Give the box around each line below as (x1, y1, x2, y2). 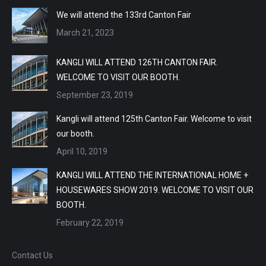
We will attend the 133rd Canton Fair (56, 10, 191, 20)
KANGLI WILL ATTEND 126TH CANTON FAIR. (56, 58, 218, 67)
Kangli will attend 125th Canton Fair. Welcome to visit (56, 114, 252, 123)
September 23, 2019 (56, 90, 133, 100)
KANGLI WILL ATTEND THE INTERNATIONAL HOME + (56, 170, 248, 180)
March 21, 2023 (56, 28, 114, 37)
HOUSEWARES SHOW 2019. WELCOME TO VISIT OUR (56, 185, 254, 195)
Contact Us (12, 251, 53, 260)
